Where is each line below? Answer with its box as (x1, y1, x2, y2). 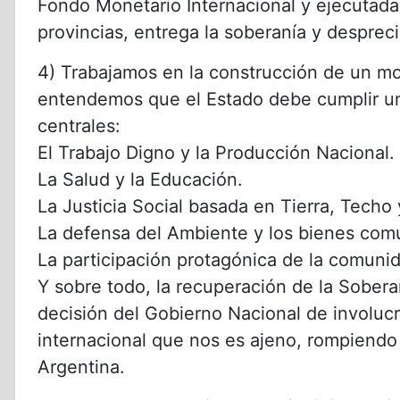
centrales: (37, 114, 121, 137)
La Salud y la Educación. (37, 168, 243, 190)
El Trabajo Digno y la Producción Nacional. (37, 141, 395, 163)
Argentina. (37, 355, 125, 378)
